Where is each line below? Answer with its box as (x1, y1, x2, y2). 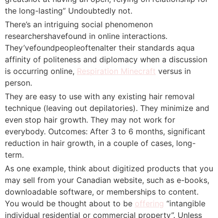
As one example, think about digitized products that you (5, 163, 213, 173)
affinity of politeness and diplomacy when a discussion (5, 54, 207, 64)
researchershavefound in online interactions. (5, 31, 167, 41)
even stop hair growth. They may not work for (5, 115, 175, 125)
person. (5, 78, 32, 88)
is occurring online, (5, 66, 77, 76)
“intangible (164, 199, 205, 208)
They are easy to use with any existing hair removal (5, 91, 195, 101)
